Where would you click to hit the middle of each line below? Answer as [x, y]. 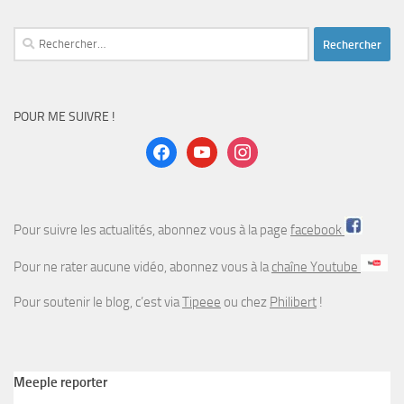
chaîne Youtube [316, 267]
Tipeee [202, 303]
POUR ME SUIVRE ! [64, 117]
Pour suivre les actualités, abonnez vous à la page [152, 230]
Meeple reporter [60, 383]
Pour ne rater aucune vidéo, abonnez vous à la [142, 267]
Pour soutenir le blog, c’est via [98, 303]
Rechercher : [47, 37]
